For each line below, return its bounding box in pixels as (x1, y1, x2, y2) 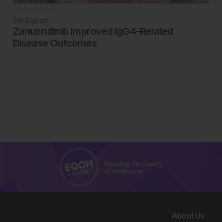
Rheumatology (12, 4, 59, 13)
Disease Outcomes (12, 37, 97, 49)
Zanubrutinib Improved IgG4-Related (12, 25, 173, 37)
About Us (171, 211, 205, 221)
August (25, 15, 48, 24)
